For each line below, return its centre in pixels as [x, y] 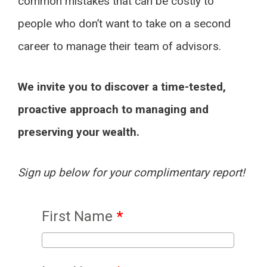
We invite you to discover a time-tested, [122, 87]
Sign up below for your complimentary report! [131, 173]
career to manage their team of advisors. [119, 46]
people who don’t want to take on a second [124, 24]
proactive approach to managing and [113, 109]
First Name [79, 216]
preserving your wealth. [79, 132]
